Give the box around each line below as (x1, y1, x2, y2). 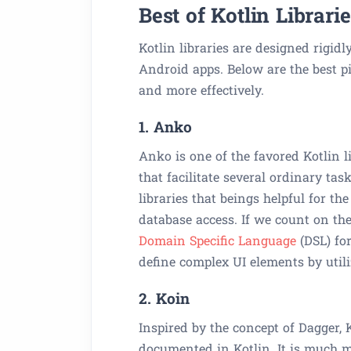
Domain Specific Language (139, 232, 296, 248)
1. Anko (139, 117, 192, 136)
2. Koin (139, 288, 190, 308)
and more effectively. (139, 81, 264, 98)
